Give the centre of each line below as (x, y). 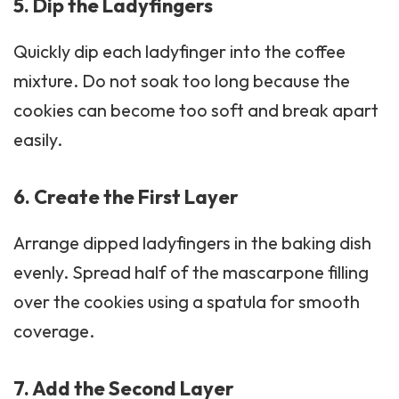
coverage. (54, 330)
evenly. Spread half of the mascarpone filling (191, 272)
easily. (38, 140)
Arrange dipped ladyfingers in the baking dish (192, 242)
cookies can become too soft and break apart (196, 110)
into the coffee (286, 52)
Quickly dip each (79, 52)
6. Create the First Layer (126, 197)
